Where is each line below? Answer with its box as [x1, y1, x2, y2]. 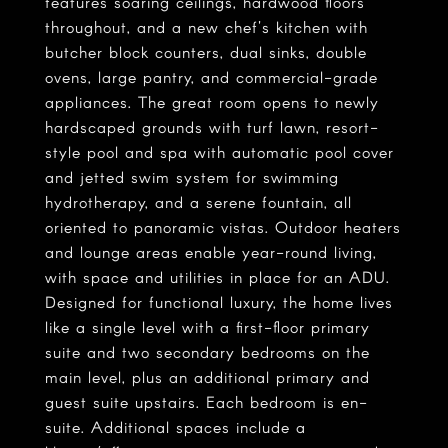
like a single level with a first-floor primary [45, 317, 370, 336]
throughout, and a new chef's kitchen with [45, 17, 368, 36]
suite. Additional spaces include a [45, 417, 306, 436]
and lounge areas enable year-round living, [45, 242, 377, 261]
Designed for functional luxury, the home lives [45, 292, 393, 311]
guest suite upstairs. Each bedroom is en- [45, 392, 368, 411]
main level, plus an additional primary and [45, 367, 370, 386]
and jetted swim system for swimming [45, 167, 339, 186]
